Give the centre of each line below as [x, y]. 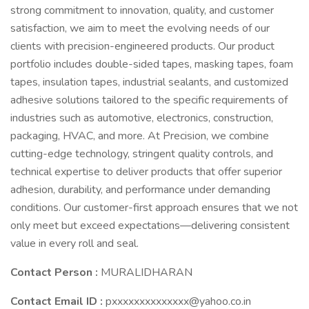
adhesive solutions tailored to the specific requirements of [149, 100]
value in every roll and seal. [74, 243]
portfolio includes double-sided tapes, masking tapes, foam [152, 64]
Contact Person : [56, 272]
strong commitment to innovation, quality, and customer [142, 10]
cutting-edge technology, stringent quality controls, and [142, 154]
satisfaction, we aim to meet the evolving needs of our [140, 28]
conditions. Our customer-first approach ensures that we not [154, 208]
